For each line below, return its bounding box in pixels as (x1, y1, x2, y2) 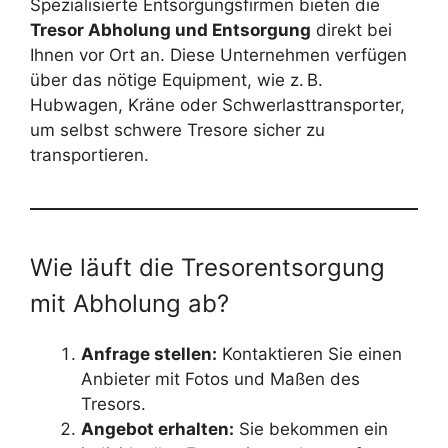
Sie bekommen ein (234, 419, 388, 440)
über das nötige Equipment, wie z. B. (30, 70, 323, 91)
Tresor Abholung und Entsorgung (30, 20, 311, 41)
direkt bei (311, 20, 392, 41)
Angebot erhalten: (81, 419, 234, 440)
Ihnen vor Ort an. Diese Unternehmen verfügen (30, 45, 407, 66)
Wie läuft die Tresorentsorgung (30, 253, 385, 283)
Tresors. (81, 394, 146, 415)
